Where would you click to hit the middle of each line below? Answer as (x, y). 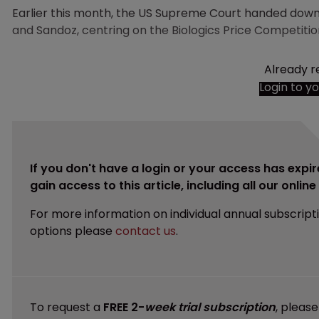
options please (73, 231)
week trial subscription (210, 307)
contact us (146, 231)
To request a (67, 307)
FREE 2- (124, 307)
